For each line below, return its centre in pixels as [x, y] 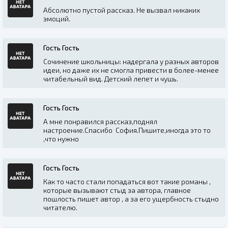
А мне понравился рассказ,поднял [100, 121]
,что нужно [61, 138]
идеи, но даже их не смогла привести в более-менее [131, 70]
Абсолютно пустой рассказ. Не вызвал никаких [122, 10]
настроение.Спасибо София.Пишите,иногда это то [127, 130]
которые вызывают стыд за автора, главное [117, 190]
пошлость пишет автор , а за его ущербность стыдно [131, 198]
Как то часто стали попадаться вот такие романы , [127, 181]
